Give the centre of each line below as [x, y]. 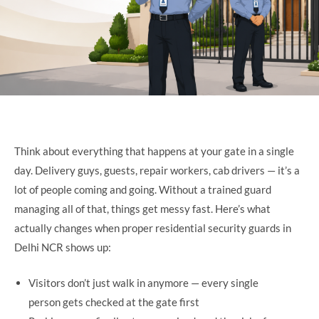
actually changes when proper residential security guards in [153, 228]
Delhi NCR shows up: [63, 247]
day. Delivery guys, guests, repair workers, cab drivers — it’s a [157, 171]
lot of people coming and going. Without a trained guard [143, 190]
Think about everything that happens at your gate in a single [154, 151]
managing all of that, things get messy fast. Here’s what [142, 209]
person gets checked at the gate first [114, 302]
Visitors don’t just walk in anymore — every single [143, 282]
